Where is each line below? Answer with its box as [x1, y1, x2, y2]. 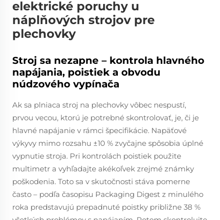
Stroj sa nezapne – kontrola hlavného [12, 55, 204, 66]
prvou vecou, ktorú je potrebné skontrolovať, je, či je [12, 113, 199, 122]
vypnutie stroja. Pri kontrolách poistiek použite [12, 151, 181, 161]
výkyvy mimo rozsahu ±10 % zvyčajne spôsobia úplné [12, 138, 203, 148]
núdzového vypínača [12, 78, 119, 90]
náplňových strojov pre [12, 13, 155, 27]
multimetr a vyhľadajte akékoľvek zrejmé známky [12, 164, 194, 173]
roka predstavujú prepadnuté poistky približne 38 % [12, 202, 200, 212]
